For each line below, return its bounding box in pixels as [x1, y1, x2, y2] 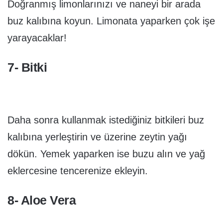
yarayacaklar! [7, 32, 67, 43]
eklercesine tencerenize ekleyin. [7, 165, 148, 177]
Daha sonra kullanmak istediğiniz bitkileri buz [7, 114, 204, 126]
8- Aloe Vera [7, 193, 76, 208]
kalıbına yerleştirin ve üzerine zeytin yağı [7, 131, 187, 143]
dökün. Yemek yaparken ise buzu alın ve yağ [7, 148, 205, 160]
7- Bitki [7, 60, 47, 74]
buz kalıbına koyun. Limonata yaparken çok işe [7, 15, 215, 26]
